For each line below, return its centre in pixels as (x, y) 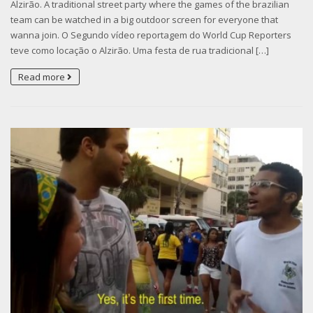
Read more (43, 77)
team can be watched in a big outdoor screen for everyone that (144, 20)
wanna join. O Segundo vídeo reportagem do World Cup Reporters (151, 35)
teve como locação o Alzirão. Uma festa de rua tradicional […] (140, 51)
